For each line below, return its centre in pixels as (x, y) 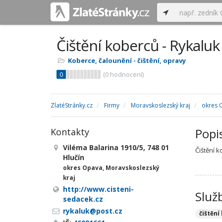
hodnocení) (126, 74)
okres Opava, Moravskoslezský (111, 167)
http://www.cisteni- (98, 189)
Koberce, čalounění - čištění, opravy (127, 60)
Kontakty (70, 132)
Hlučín (74, 157)
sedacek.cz (83, 199)
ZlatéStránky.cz (72, 105)
